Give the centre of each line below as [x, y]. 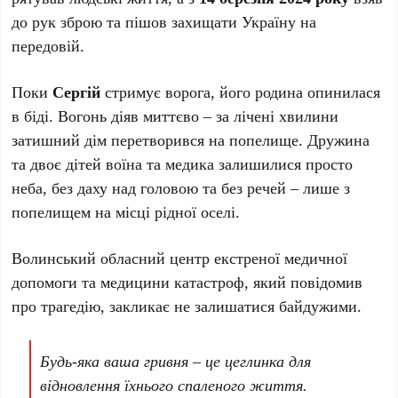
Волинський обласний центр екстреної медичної [180, 257]
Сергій [77, 91]
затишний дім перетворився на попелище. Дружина [191, 139]
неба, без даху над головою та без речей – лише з [181, 187]
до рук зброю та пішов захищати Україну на [164, 21]
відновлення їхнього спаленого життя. [174, 384]
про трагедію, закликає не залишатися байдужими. [187, 305]
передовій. [48, 45]
